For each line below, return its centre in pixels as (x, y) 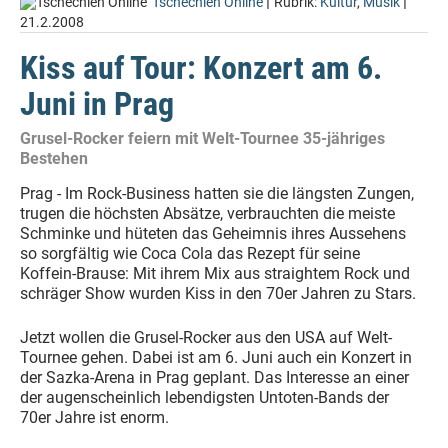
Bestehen (54, 158)
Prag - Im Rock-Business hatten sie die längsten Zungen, (217, 193)
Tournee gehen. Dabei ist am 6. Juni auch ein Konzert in (216, 357)
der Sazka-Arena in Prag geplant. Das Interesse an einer (214, 377)
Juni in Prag (97, 104)
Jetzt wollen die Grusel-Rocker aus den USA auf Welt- (206, 337)
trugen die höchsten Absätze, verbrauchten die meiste (207, 213)
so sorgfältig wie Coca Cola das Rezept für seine (190, 253)
